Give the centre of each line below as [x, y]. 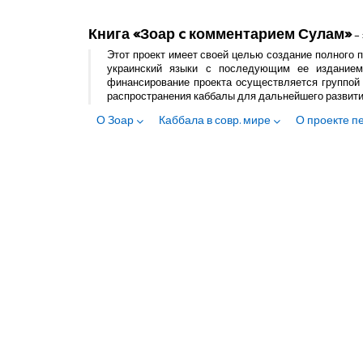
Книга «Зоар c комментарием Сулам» [220, 35]
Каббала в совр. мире [215, 121]
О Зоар [115, 121]
